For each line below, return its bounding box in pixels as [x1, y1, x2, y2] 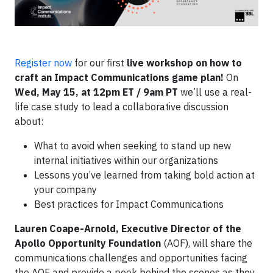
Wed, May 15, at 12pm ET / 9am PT [15, 85, 180, 98]
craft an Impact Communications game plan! [15, 71, 224, 83]
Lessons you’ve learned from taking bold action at [34, 168, 255, 181]
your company [34, 183, 97, 196]
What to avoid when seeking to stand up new [34, 139, 231, 152]
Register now [15, 56, 72, 69]
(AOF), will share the [161, 236, 252, 249]
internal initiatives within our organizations [34, 154, 218, 166]
